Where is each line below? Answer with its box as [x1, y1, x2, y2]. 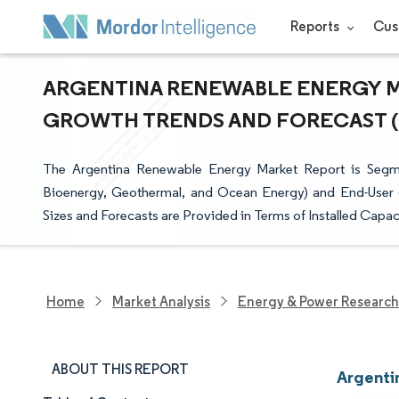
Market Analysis [112, 292, 210, 310]
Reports [289, 18, 342, 35]
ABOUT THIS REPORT [52, 361, 189, 378]
